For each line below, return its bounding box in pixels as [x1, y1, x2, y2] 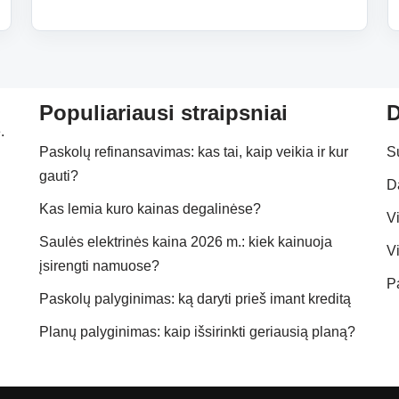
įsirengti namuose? [39, 258, 159, 273]
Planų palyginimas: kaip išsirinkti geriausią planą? [39, 324, 355, 339]
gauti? [39, 168, 78, 183]
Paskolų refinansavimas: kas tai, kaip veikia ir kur [39, 144, 348, 159]
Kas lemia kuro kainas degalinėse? [39, 201, 261, 216]
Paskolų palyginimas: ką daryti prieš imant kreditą [39, 291, 351, 306]
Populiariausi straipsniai [39, 101, 288, 125]
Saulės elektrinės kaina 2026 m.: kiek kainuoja [39, 234, 332, 249]
